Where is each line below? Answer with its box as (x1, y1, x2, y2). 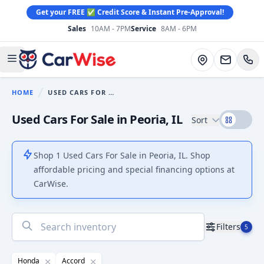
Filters (216, 221, 240, 232)
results (11, 227, 42, 240)
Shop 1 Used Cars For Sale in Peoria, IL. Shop (34, 150, 210, 161)
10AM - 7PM (90, 24, 131, 34)
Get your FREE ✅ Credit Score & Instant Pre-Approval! (35, 6, 224, 17)
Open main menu (11, 59, 89, 72)
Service (130, 24, 156, 34)
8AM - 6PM (160, 24, 197, 34)
